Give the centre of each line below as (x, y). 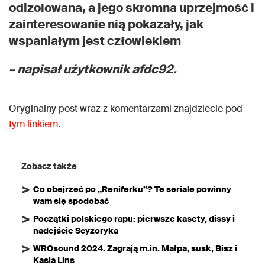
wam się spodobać (71, 201)
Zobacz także (49, 167)
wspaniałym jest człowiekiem (95, 41)
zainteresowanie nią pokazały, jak (106, 25)
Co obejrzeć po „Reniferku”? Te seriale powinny (132, 190)
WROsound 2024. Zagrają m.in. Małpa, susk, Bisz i (135, 249)
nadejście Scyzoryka (76, 231)
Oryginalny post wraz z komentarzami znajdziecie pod (126, 109)
